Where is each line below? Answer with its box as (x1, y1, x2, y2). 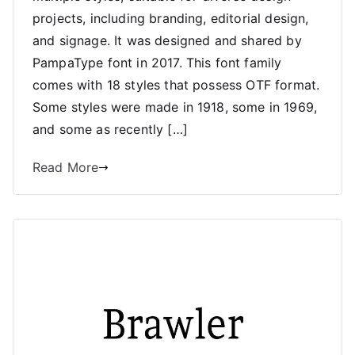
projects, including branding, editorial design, (32, 10, 309, 27)
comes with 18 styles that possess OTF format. (32, 77, 320, 94)
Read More (32, 159, 99, 176)
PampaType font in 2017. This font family (32, 55, 282, 71)
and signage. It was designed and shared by (32, 32, 302, 49)
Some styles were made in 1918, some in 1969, (32, 99, 318, 116)
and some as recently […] (32, 121, 188, 138)
